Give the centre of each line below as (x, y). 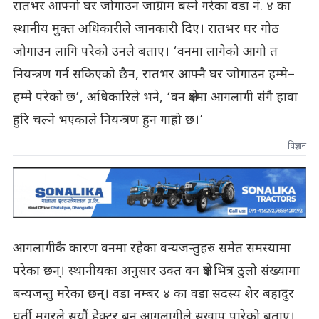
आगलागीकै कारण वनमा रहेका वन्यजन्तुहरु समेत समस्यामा (151, 249)
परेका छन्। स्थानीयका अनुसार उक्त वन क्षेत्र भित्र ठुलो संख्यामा (156, 271)
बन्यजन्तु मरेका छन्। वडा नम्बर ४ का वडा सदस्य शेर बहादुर (153, 294)
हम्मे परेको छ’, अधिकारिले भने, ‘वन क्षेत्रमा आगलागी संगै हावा (155, 98)
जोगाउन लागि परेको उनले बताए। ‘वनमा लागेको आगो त (145, 52)
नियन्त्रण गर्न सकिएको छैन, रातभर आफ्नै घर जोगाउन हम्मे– (153, 75)
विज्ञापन (297, 146)
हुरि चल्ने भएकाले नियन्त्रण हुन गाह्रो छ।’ (108, 120)
